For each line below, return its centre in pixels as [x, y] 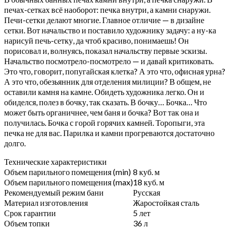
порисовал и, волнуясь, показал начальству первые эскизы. [106, 50]
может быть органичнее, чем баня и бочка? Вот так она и [102, 112]
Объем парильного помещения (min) [68, 171]
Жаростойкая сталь [166, 202]
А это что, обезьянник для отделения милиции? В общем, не [108, 81]
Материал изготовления [46, 202]
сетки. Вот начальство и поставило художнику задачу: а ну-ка [110, 30]
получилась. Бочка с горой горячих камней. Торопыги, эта [104, 122]
